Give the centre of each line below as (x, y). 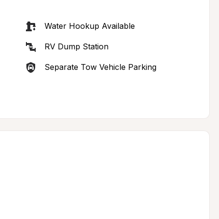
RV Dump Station (76, 46)
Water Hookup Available (89, 26)
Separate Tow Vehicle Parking (100, 67)
